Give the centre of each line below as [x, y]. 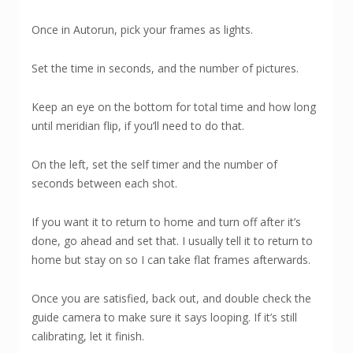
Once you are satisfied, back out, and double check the [171, 299]
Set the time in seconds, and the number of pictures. [167, 69]
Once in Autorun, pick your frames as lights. [142, 30]
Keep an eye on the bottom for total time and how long [174, 107]
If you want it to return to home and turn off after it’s [166, 222]
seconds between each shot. [104, 184]
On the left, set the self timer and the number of [154, 165]
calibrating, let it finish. [88, 336]
